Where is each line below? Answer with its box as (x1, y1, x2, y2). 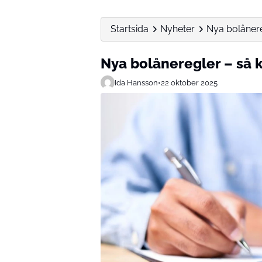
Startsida (111, 23, 149, 35)
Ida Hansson (115, 78, 158, 87)
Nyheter (160, 23, 195, 35)
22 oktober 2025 (161, 78, 218, 87)
